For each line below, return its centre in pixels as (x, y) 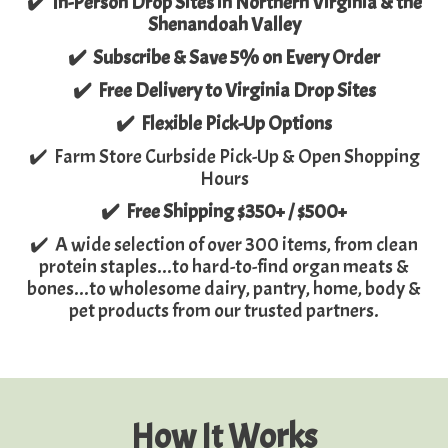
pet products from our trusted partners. (224, 311)
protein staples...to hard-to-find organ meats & (224, 267)
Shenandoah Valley (224, 25)
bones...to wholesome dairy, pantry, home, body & (224, 289)
